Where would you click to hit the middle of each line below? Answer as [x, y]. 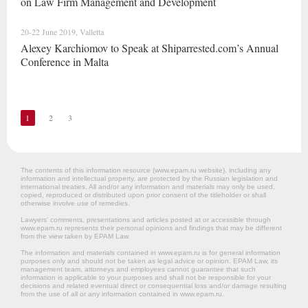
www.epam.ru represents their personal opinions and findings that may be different [151, 228]
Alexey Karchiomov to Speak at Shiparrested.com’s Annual [150, 48]
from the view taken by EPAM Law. [75, 236]
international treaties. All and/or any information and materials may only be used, [148, 187]
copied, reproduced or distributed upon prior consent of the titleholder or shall [143, 195]
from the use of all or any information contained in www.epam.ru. [122, 294]
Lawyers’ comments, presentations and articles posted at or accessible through [146, 220]
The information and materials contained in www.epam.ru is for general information [151, 253]
